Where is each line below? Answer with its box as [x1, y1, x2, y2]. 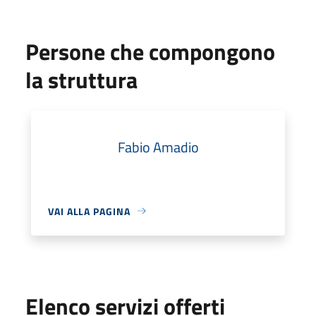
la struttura [25, 62, 138, 97]
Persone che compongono [25, 34, 275, 68]
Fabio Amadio [117, 135, 199, 158]
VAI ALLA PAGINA [48, 203, 130, 219]
